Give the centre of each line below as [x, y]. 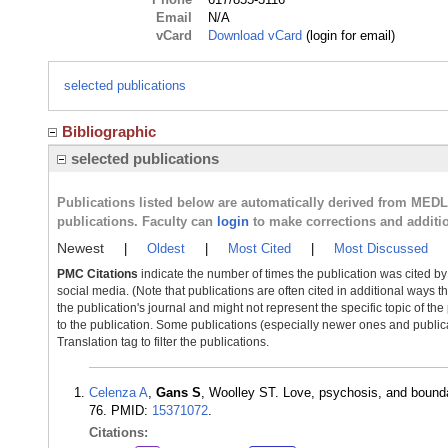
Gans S [178, 392]
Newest [80, 248]
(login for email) [349, 35]
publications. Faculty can [137, 221]
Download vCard [255, 35]
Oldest [166, 248]
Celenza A [118, 392]
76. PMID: [120, 410]
